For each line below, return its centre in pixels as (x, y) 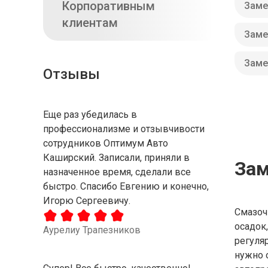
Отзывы (71, 74)
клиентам (90, 23)
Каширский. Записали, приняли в (116, 158)
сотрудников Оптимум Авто (106, 143)
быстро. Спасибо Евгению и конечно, (126, 186)
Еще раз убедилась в (90, 115)
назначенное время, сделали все (117, 172)
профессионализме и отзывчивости (124, 129)
